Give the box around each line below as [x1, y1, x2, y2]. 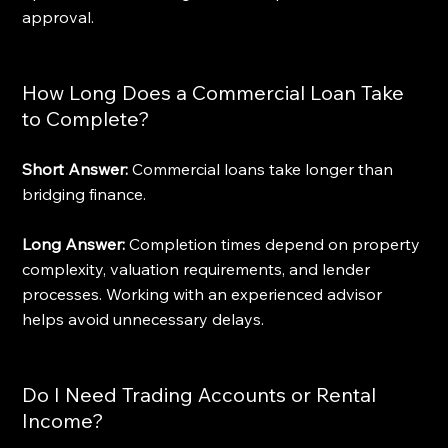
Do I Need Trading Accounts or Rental [22, 381, 382, 407]
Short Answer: [22, 158, 129, 179]
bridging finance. [22, 183, 147, 204]
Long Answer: [22, 233, 126, 254]
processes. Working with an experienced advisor [22, 283, 387, 304]
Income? [22, 407, 105, 433]
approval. [22, 6, 95, 27]
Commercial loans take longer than [128, 158, 398, 179]
